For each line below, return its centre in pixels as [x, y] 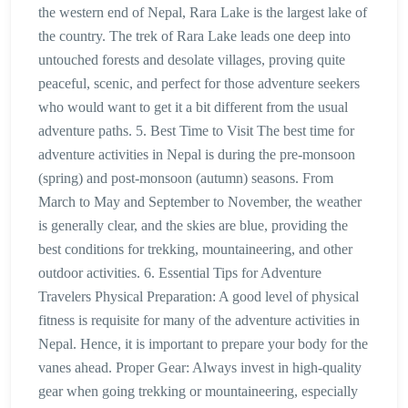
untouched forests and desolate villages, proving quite [192, 60]
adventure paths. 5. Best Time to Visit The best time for [196, 131]
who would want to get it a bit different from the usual [193, 107]
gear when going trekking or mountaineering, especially [198, 392]
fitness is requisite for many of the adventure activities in [199, 321]
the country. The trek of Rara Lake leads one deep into [194, 36]
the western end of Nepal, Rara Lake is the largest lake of [203, 13]
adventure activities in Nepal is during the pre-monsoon [197, 155]
